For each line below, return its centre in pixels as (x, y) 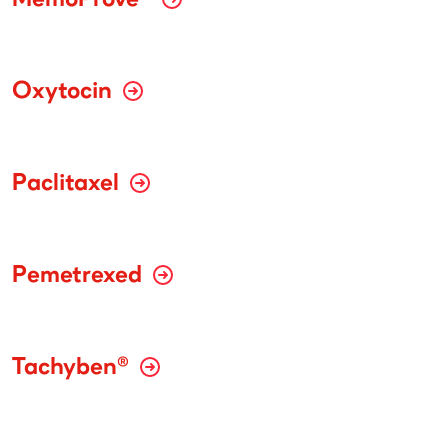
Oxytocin (65, 92)
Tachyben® (73, 368)
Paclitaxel (68, 184)
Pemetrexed (80, 276)
